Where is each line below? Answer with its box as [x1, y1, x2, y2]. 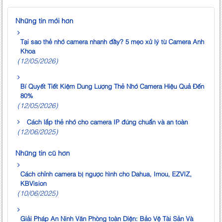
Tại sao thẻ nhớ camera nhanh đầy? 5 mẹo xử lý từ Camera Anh [20, 37, 204, 46]
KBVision [20, 178, 47, 188]
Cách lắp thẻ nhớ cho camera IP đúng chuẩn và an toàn [27, 117, 188, 126]
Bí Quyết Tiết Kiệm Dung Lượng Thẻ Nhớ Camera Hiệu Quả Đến [20, 81, 204, 91]
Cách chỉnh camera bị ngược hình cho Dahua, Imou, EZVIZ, [20, 169, 192, 178]
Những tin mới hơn [15, 15, 73, 25]
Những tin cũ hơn [15, 148, 70, 158]
